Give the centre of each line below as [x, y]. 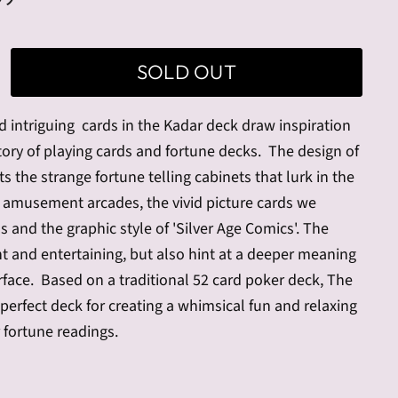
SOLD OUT [187, 72]
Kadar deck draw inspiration [258, 126]
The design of [314, 151]
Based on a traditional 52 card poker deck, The [197, 280]
